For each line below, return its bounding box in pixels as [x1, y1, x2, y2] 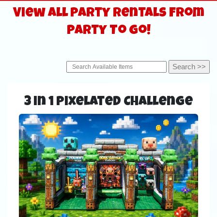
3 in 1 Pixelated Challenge [24, 95, 193, 109]
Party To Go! [66, 25, 151, 38]
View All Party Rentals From [13, 7, 204, 21]
